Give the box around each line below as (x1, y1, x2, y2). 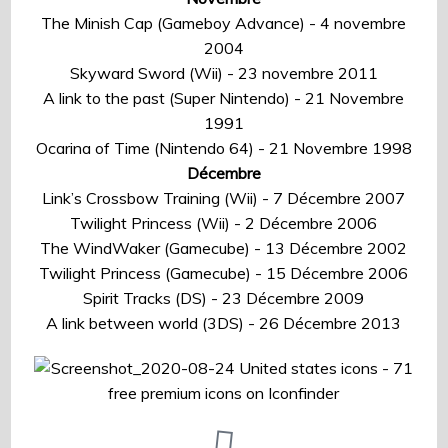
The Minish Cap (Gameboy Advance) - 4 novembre (41, 13, 407, 34)
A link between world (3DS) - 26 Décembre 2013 (46, 313, 402, 334)
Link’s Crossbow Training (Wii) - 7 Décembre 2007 (42, 188, 406, 209)
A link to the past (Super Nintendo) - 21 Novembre (43, 88, 405, 109)
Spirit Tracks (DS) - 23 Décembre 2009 (83, 288, 365, 309)
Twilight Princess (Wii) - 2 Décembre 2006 (70, 213, 378, 234)
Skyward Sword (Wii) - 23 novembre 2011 (69, 63, 378, 84)
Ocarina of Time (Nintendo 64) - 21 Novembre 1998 (35, 138, 412, 159)
